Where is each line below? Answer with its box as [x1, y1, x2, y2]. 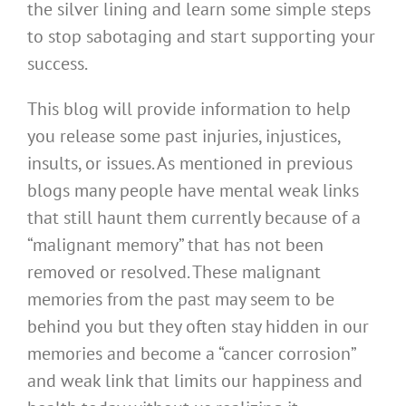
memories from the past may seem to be [27, 287, 334, 311]
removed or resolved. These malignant [27, 260, 321, 284]
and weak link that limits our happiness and [27, 369, 362, 392]
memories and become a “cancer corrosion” [27, 342, 355, 365]
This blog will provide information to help [27, 97, 351, 121]
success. [27, 52, 88, 75]
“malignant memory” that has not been [27, 233, 324, 256]
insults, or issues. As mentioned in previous [27, 151, 353, 175]
